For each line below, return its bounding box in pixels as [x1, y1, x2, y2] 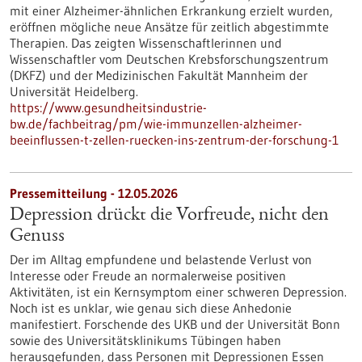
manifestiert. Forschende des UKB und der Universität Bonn [10, 316, 340, 332]
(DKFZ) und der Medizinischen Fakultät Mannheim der [10, 67, 308, 83]
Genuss [10, 227, 65, 246]
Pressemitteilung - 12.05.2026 [10, 185, 178, 201]
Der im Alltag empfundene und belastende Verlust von [10, 251, 312, 267]
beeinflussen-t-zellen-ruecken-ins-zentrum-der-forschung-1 [10, 132, 339, 148]
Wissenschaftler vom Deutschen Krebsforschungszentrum [10, 51, 329, 67]
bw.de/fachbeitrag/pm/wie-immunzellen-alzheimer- [10, 116, 302, 132]
